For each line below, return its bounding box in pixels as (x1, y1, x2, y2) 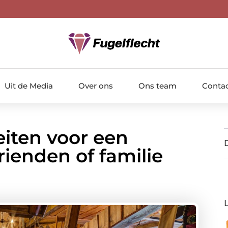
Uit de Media (4, 80, 53, 91)
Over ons (78, 80, 113, 91)
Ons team (138, 80, 177, 91)
